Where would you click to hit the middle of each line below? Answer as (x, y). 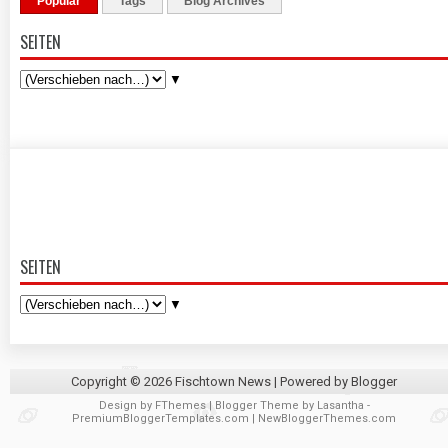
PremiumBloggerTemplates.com (160, 418)
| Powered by (311, 381)
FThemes (180, 405)
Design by (126, 405)
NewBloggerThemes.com (327, 418)
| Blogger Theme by (261, 405)
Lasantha (340, 405)
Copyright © (107, 381)
